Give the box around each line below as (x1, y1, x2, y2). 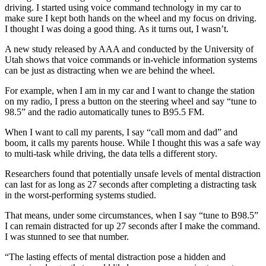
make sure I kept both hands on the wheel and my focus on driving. (5, 13, 256, 24)
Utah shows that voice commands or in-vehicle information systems (5, 55, 257, 65)
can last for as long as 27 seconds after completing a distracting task (5, 179, 256, 190)
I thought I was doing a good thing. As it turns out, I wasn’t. (5, 24, 229, 34)
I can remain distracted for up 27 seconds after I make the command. (5, 221, 260, 232)
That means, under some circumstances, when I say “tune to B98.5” (5, 210, 258, 221)
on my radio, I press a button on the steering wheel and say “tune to (5, 96, 256, 107)
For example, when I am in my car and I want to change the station (5, 85, 255, 96)
